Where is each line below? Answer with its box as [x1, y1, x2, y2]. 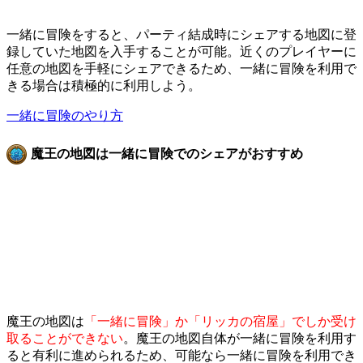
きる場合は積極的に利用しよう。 [6, 79, 201, 93]
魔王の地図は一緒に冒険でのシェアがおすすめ [31, 147, 303, 161]
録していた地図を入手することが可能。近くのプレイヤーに [6, 45, 357, 59]
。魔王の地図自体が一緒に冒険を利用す [123, 331, 357, 345]
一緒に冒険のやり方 [6, 109, 123, 123]
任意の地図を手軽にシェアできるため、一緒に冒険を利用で [6, 62, 357, 76]
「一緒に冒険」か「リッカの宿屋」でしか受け [84, 314, 357, 328]
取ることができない [6, 331, 123, 345]
